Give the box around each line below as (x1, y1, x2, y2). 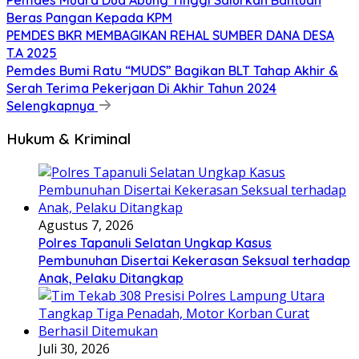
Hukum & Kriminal (6, 129, 131, 149)
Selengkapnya (6, 97, 98, 114)
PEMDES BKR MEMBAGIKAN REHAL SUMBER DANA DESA (6, 26, 334, 43)
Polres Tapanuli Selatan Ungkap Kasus (38, 235, 272, 252)
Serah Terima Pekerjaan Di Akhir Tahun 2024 (6, 79, 276, 96)
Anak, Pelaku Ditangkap (38, 270, 184, 287)
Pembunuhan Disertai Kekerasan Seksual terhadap (38, 252, 350, 269)
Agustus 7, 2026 (38, 216, 134, 235)
